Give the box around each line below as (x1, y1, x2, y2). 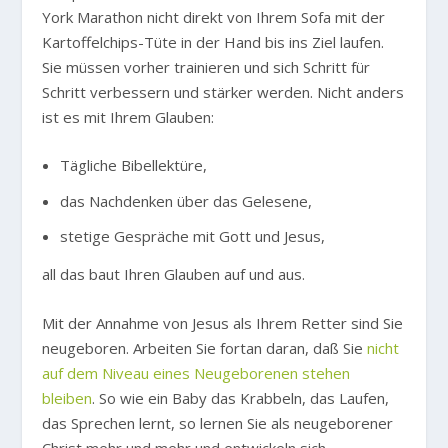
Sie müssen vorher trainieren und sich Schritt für (42, 57, 371, 78)
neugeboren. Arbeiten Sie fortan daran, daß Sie (42, 338, 368, 359)
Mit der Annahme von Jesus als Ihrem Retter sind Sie (42, 313, 404, 334)
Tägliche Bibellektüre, (59, 155, 207, 176)
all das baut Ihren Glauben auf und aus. (42, 264, 306, 285)
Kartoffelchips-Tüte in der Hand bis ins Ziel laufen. (42, 32, 385, 53)
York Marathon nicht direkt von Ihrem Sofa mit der (42, 7, 386, 28)
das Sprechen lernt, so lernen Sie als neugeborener (42, 413, 394, 434)
